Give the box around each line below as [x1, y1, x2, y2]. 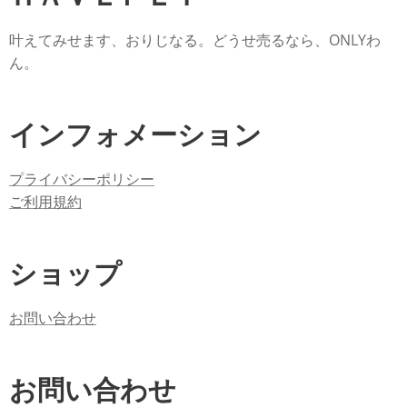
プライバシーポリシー [9, 169, 154, 189]
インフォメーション [9, 119, 262, 153]
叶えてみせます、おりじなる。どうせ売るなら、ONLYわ [9, 30, 381, 50]
